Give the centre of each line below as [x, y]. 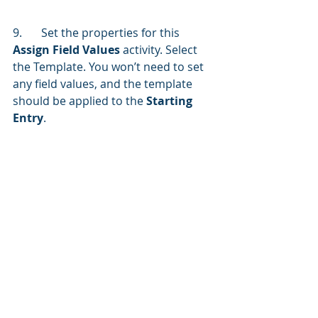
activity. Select [160, 50]
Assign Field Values [66, 50]
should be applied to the [79, 101]
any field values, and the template [104, 84]
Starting [171, 101]
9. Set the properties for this [112, 33]
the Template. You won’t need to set [110, 67]
